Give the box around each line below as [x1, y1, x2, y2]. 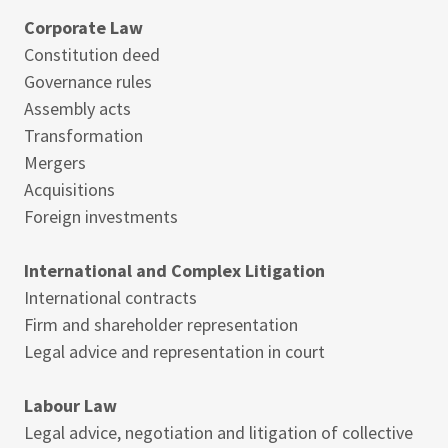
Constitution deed [24, 43, 160, 66]
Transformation [24, 124, 143, 147]
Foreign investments [24, 205, 178, 228]
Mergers [24, 151, 86, 174]
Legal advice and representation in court [24, 340, 325, 363]
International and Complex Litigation [24, 259, 325, 282]
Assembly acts [24, 97, 131, 120]
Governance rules [24, 70, 152, 93]
